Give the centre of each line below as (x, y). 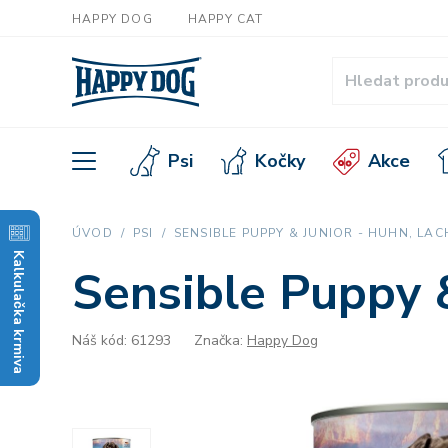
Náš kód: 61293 (121, 340)
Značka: (220, 340)
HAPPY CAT (225, 19)
